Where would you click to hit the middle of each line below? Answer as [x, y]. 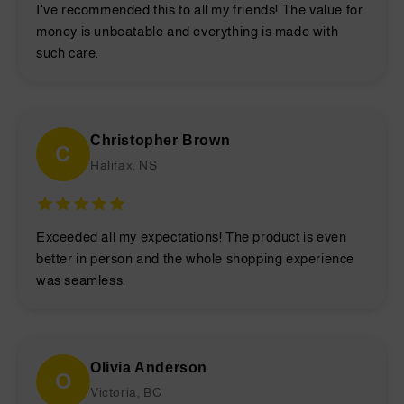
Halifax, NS [124, 165]
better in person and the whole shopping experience [196, 258]
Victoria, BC [126, 392]
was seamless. [81, 280]
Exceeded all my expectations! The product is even [192, 236]
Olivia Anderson [149, 367]
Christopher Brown [161, 140]
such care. [68, 52]
